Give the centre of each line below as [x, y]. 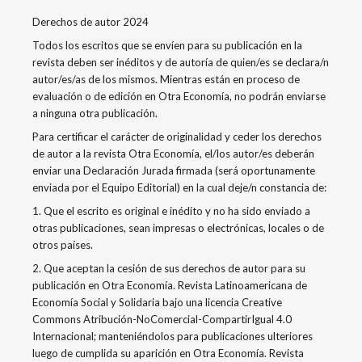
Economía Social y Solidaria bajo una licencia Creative [157, 302]
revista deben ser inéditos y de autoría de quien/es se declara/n [181, 62]
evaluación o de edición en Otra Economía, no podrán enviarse [179, 96]
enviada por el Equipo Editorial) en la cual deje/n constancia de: [179, 187]
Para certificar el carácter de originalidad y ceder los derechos [177, 136]
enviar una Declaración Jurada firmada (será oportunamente [174, 170]
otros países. [63, 244]
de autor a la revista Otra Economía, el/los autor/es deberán [173, 153]
